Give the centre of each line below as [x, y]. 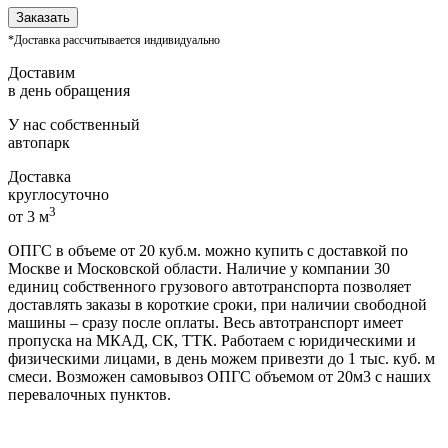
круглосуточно [58, 195]
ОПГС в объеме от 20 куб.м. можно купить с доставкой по [208, 251]
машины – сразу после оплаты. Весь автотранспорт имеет [205, 323]
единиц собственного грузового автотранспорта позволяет [209, 287]
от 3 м [28, 217]
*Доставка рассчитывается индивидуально [114, 40]
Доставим [41, 73]
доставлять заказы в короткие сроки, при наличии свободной [217, 305]
